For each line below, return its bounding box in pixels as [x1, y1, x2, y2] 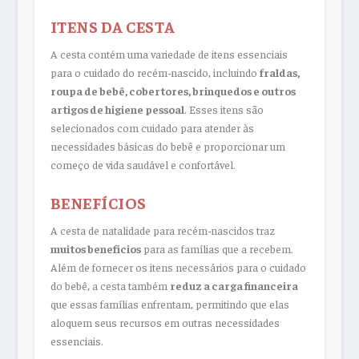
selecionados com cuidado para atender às [50, 120, 254, 135]
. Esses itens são [184, 102, 264, 117]
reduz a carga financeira [169, 277, 298, 292]
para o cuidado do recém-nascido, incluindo [50, 65, 260, 80]
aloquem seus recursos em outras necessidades [50, 314, 280, 329]
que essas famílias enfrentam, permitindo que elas [50, 296, 289, 311]
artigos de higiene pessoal [50, 102, 184, 117]
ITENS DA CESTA [50, 16, 175, 37]
